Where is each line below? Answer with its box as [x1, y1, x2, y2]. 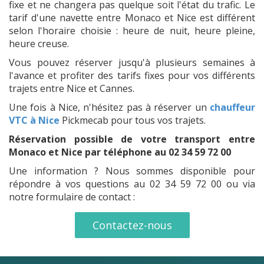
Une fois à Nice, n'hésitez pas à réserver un [9, 101, 210, 114]
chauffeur [210, 101, 255, 114]
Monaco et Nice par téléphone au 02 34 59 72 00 [9, 146, 231, 159]
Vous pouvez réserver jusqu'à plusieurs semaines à [9, 56, 255, 69]
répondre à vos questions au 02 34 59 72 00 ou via [9, 177, 255, 190]
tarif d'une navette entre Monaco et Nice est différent [9, 11, 255, 24]
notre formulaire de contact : [9, 190, 137, 203]
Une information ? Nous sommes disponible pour [9, 164, 255, 177]
